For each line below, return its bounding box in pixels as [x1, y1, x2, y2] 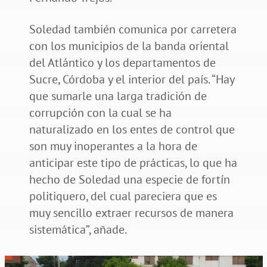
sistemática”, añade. [29, 221, 127, 237]
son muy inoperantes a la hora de [29, 138, 197, 154]
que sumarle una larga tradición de [29, 88, 207, 104]
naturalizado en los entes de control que [29, 121, 235, 137]
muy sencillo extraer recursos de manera [29, 204, 234, 221]
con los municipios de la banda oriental [29, 38, 229, 54]
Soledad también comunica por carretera [29, 21, 237, 37]
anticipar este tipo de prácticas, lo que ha [29, 154, 237, 170]
